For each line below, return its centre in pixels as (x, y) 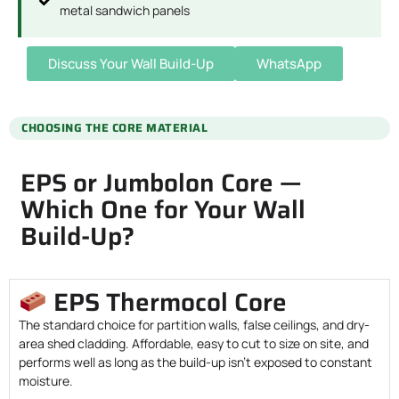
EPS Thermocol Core (167, 301)
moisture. (46, 380)
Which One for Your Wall (163, 209)
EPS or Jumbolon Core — (161, 182)
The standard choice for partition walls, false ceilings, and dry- (194, 324)
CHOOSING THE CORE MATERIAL (114, 127)
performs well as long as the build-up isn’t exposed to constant (195, 362)
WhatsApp (289, 63)
